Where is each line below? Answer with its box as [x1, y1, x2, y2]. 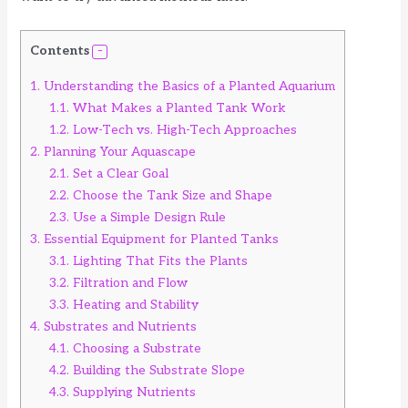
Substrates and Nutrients [40, 318, 198, 334]
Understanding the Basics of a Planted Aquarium [40, 77, 336, 94]
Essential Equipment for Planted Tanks [40, 230, 280, 247]
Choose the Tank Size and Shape [69, 187, 273, 203]
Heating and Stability [69, 296, 199, 312]
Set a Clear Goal [69, 165, 169, 181]
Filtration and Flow [69, 274, 189, 291]
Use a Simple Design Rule [69, 209, 227, 225]
